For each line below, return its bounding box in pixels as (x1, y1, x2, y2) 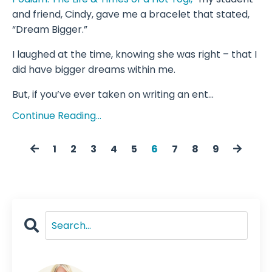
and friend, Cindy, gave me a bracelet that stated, (12, 7, 250, 22)
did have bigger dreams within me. (12, 63, 175, 77)
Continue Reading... (12, 109, 101, 123)
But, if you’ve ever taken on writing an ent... (12, 87, 214, 102)
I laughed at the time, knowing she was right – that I (12, 47, 257, 62)
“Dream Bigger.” (12, 22, 87, 37)
